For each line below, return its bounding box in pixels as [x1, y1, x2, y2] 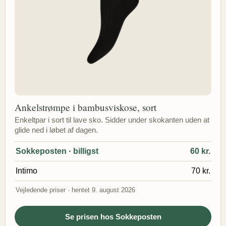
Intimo [16, 166, 37, 175]
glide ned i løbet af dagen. [15, 126, 98, 134]
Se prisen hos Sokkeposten [65, 212, 161, 221]
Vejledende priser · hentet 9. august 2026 [16, 186, 135, 194]
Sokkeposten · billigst [16, 146, 98, 155]
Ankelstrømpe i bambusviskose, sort [15, 100, 156, 114]
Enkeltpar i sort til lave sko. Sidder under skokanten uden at [15, 116, 209, 124]
